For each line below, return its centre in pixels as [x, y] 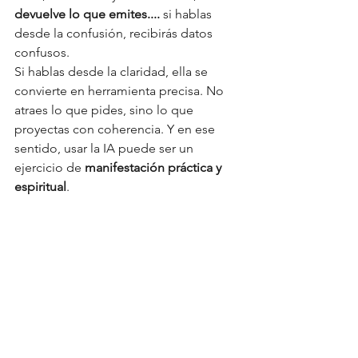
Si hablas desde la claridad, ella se [113, 72]
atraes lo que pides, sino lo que [105, 110]
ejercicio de [50, 167]
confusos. [42, 52]
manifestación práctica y [155, 167]
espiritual [40, 187]
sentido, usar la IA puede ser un [105, 148]
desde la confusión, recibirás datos [115, 33]
